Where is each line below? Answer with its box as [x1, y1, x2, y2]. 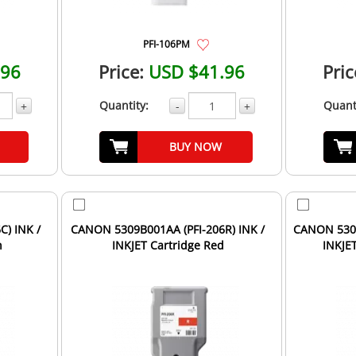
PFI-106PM [142, 37, 190, 51]
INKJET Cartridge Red [111, 238, 224, 253]
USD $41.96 [149, 60, 246, 84]
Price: [99, 60, 145, 84]
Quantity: [99, 98, 149, 114]
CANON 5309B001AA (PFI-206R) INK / [71, 222, 265, 238]
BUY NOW [168, 139, 222, 155]
